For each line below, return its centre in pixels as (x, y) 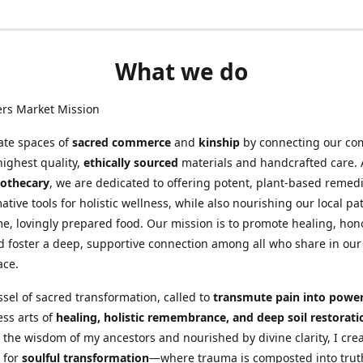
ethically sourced (131, 162)
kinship (219, 142)
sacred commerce (122, 142)
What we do (181, 71)
